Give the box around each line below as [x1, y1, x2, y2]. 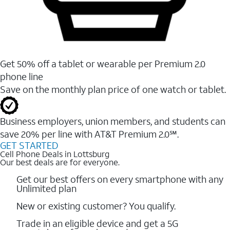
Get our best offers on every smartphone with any [16, 172, 223, 185]
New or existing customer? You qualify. [16, 199, 176, 212]
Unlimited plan [16, 182, 76, 195]
